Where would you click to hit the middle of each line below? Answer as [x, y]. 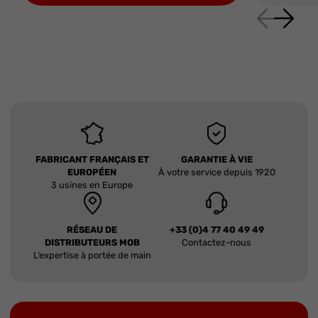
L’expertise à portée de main [92, 256]
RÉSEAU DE [92, 230]
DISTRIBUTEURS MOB [92, 243]
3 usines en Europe [92, 185]
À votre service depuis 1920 [216, 172]
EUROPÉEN [92, 172]
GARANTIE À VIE [216, 160]
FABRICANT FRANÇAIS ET [92, 160]
